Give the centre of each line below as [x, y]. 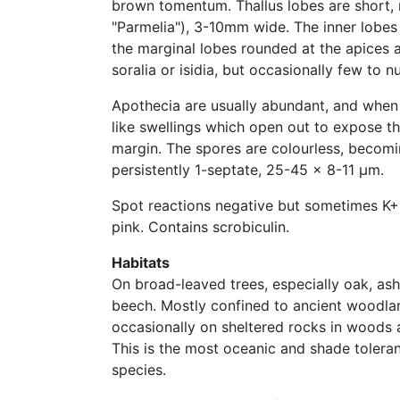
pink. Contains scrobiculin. [200, 227]
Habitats [141, 262]
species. [139, 370]
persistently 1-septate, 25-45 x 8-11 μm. [248, 170]
